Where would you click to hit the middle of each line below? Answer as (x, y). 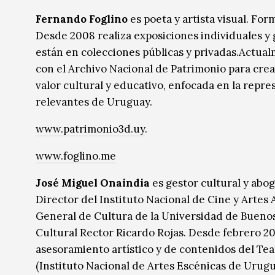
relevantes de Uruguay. (94, 102)
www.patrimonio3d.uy (90, 129)
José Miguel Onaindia (93, 183)
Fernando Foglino (82, 19)
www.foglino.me (76, 156)
